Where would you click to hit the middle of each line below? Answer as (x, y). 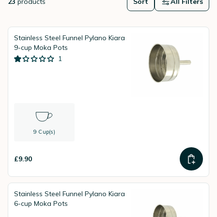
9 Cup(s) (44, 132)
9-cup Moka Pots (41, 47)
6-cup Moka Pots (41, 203)
